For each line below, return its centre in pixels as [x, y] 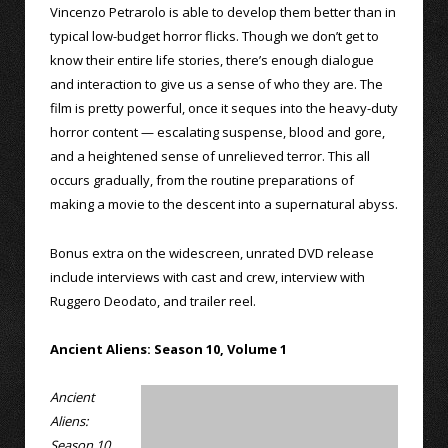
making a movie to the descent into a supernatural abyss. [224, 204]
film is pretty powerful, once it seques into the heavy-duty [224, 108]
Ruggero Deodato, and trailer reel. [153, 300]
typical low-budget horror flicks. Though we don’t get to [214, 36]
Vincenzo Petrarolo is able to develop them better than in [223, 12]
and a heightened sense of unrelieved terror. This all [210, 156]
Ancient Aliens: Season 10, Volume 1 [168, 348]
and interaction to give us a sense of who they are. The [216, 84]
